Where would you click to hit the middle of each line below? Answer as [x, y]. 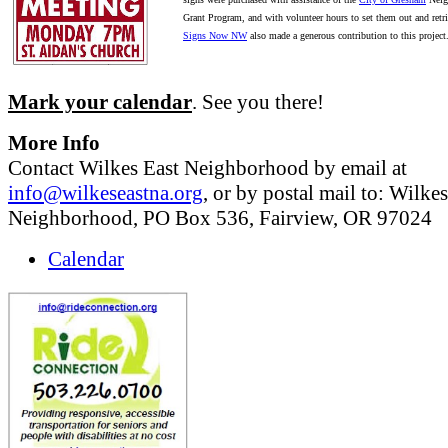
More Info [54, 143]
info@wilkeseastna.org [105, 193]
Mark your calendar [100, 102]
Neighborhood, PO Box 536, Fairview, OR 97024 [220, 218]
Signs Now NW [215, 36]
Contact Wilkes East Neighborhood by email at [207, 168]
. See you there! [258, 102]
